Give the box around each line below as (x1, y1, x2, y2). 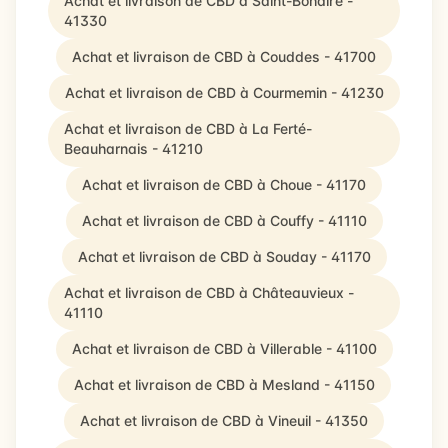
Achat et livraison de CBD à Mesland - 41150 (73, 376, 375, 393)
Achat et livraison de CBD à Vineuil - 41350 (80, 412, 368, 429)
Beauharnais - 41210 (64, 140, 203, 157)
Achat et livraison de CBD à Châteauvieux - (64, 284, 354, 301)
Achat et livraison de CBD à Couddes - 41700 (72, 48, 376, 65)
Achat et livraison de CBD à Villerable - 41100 (71, 340, 377, 357)
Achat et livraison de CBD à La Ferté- (64, 120, 312, 137)
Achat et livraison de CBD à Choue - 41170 (82, 176, 366, 193)
